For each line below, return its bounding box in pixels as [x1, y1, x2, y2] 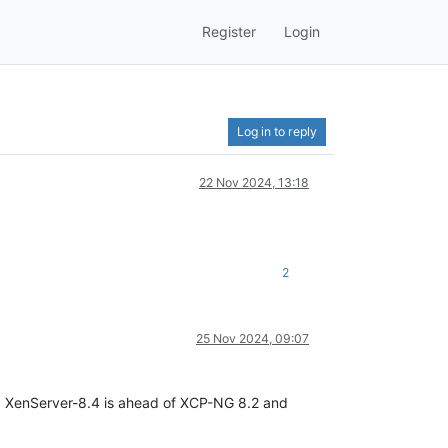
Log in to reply [237, 123, 317, 139]
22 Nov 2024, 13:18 [199, 174, 309, 190]
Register [202, 23, 256, 41]
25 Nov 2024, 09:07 [196, 330, 309, 346]
